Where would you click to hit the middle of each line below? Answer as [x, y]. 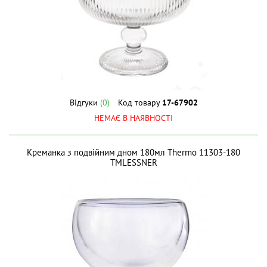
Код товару [140, 103]
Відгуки [85, 103]
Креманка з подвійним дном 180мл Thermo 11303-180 [133, 152]
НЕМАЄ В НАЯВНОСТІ [133, 118]
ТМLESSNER [133, 162]
